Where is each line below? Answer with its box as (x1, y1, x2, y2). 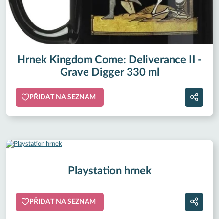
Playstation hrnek (67, 165, 152, 176)
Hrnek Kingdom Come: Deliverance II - (17, 54, 202, 66)
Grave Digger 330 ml (60, 67, 159, 78)
